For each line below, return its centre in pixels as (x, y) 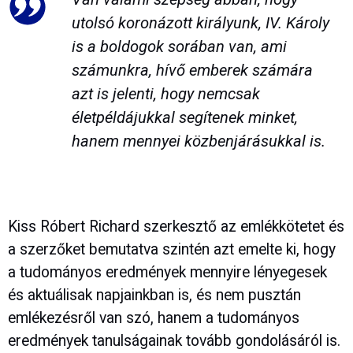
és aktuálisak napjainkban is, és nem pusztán (154, 295)
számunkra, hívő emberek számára (192, 70)
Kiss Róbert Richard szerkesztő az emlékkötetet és (176, 227)
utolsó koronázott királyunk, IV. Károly (200, 22)
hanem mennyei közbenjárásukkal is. (198, 141)
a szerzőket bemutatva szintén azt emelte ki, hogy (172, 250)
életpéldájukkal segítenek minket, (184, 117)
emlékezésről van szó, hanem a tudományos (154, 318)
